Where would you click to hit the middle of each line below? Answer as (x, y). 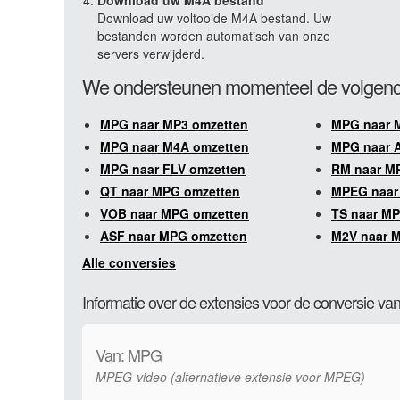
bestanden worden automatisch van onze (214, 36)
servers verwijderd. (151, 54)
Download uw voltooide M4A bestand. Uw (214, 18)
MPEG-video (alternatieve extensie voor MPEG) (230, 377)
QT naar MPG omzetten (170, 191)
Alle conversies (129, 262)
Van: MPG (129, 354)
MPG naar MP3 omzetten (174, 124)
